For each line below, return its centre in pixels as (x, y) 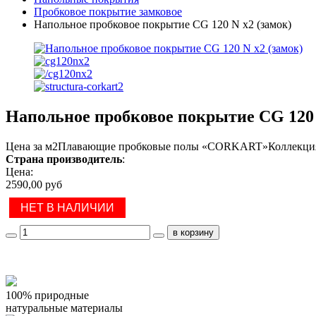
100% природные (47, 295)
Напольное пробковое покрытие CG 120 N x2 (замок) (163, 24)
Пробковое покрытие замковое (108, 12)
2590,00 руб (34, 184)
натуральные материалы (64, 308)
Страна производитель (64, 159)
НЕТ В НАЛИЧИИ (67, 207)
